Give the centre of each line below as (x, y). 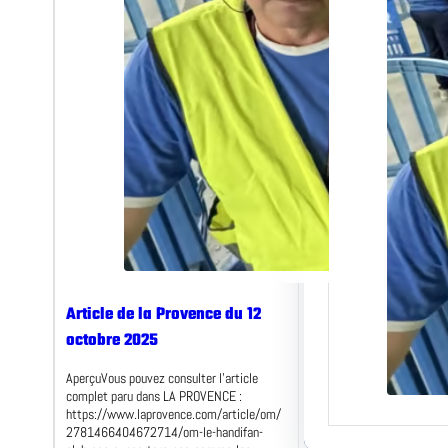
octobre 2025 (111, 341)
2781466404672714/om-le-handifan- (164, 432)
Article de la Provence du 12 (163, 315)
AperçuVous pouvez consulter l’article (161, 378)
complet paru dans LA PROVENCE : (153, 396)
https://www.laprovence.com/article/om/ (173, 414)
